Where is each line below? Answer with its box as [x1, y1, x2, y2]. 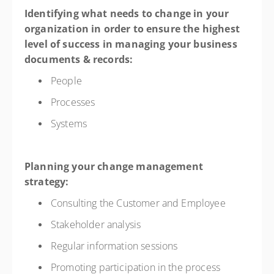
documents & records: [24, 53, 133, 66]
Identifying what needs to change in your [24, 7, 229, 20]
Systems [51, 117, 90, 130]
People [51, 74, 85, 87]
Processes [51, 95, 98, 109]
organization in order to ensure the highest [24, 22, 240, 35]
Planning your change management [24, 160, 203, 173]
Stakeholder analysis [51, 218, 144, 231]
